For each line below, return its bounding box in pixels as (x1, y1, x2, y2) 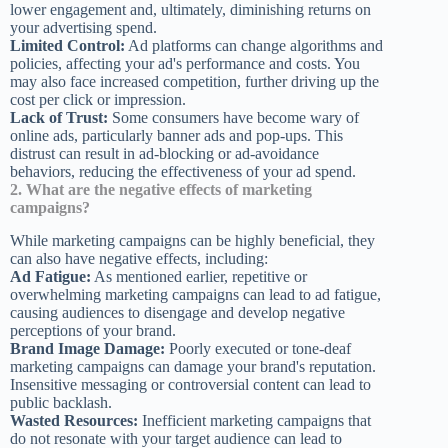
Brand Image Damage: (10, 339, 165, 357)
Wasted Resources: (10, 411, 138, 429)
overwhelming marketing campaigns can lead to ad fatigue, (10, 285, 381, 303)
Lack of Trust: (10, 108, 108, 126)
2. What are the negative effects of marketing (10, 180, 312, 198)
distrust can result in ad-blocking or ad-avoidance (10, 144, 319, 162)
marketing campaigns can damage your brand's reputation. (10, 357, 376, 375)
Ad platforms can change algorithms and (125, 36, 383, 54)
